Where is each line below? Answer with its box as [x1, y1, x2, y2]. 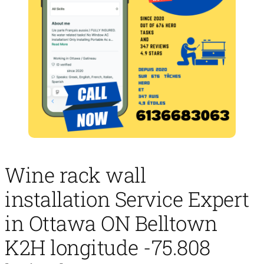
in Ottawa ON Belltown [5, 209, 217, 236]
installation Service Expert [5, 184, 249, 212]
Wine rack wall [5, 160, 146, 188]
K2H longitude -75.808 [5, 233, 210, 260]
